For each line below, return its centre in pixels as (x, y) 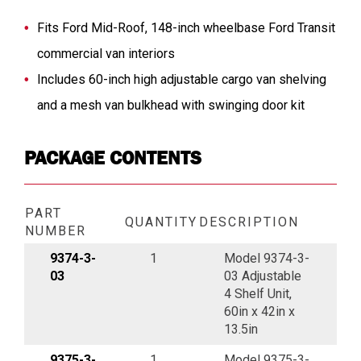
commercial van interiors (106, 53)
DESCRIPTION (249, 222)
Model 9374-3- (267, 258)
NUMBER (56, 230)
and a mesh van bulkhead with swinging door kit (171, 105)
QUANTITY (161, 222)
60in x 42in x (259, 311)
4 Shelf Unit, (258, 293)
